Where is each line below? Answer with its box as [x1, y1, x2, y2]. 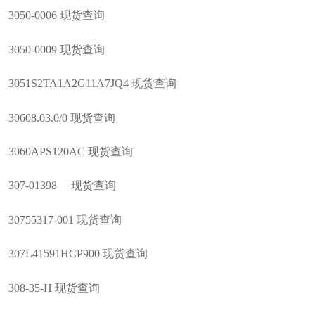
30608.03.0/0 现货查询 [8, 111, 115, 124]
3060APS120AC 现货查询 [8, 146, 133, 158]
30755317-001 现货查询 [8, 213, 122, 226]
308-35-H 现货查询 [8, 281, 100, 294]
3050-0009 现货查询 [8, 43, 105, 56]
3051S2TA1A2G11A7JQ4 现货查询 [8, 77, 176, 90]
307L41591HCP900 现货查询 [8, 247, 148, 260]
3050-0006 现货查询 [8, 9, 105, 22]
